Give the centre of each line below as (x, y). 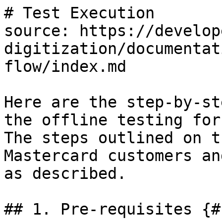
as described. (65, 173)
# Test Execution (79, 13)
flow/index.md (65, 66)
